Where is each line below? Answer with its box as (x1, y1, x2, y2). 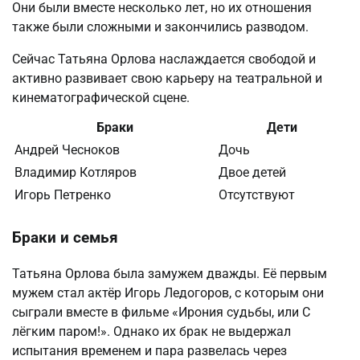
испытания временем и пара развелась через (12, 342, 287, 358)
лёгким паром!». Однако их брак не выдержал (12, 323, 291, 339)
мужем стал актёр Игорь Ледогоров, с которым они (12, 284, 324, 301)
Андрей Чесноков (14, 142, 120, 158)
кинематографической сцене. (12, 90, 190, 106)
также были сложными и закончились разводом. (12, 19, 309, 35)
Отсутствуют (219, 187, 295, 203)
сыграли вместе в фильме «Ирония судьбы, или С (12, 304, 310, 320)
